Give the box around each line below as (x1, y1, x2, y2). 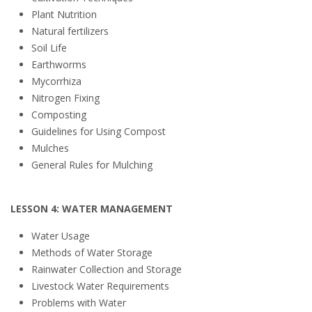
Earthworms (31, 58, 86, 71)
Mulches (31, 141, 69, 155)
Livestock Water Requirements (31, 279, 169, 292)
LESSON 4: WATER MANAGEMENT (10, 202, 173, 215)
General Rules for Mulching (31, 158, 153, 171)
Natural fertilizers (31, 24, 109, 38)
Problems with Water (31, 296, 126, 309)
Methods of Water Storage (31, 246, 153, 259)
